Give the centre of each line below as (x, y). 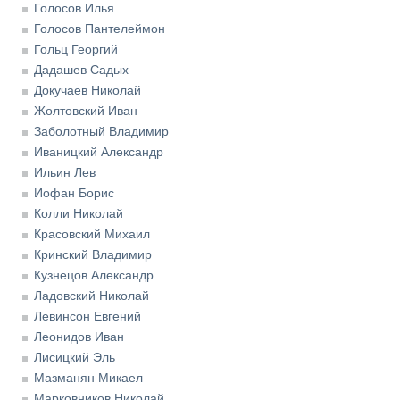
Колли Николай (79, 214)
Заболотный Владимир (101, 132)
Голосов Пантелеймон (100, 29)
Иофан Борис (74, 193)
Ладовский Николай (92, 296)
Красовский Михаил (92, 234)
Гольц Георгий (76, 50)
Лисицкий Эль (75, 358)
